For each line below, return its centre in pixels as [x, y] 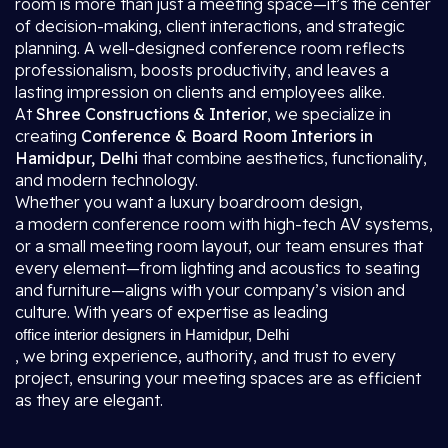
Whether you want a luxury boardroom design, [189, 202]
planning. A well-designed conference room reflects [210, 48]
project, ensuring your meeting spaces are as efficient [218, 378]
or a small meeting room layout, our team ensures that [219, 246]
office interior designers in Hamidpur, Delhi [152, 334]
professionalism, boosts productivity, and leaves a [202, 70]
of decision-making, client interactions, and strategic [210, 26]
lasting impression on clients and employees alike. [200, 92]
